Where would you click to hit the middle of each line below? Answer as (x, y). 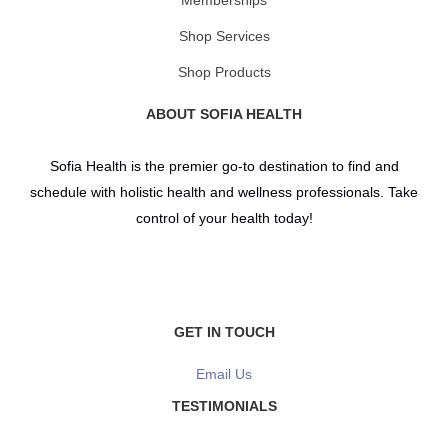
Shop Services (224, 35)
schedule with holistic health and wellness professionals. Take (224, 191)
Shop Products (224, 71)
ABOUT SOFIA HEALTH (224, 113)
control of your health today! (224, 217)
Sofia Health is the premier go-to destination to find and (224, 165)
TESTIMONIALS (224, 405)
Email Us (224, 373)
